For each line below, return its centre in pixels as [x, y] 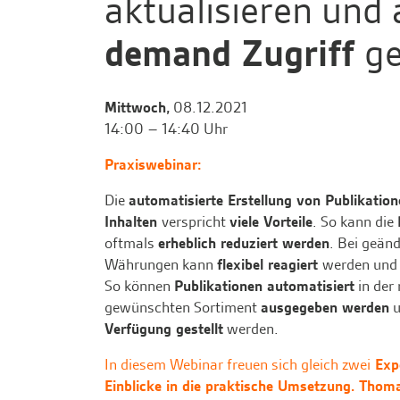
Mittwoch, [137, 108]
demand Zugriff [234, 54]
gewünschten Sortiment [183, 308]
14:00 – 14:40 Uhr [166, 129]
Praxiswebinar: [155, 165]
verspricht [196, 222]
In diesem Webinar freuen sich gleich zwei [237, 365]
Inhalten [133, 222]
